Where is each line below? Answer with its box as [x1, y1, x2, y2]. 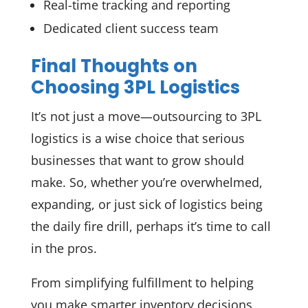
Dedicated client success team [43, 19, 219, 36]
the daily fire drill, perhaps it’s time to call [30, 217, 271, 234]
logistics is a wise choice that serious [30, 129, 245, 146]
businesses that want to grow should [30, 151, 244, 168]
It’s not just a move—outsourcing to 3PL [30, 107, 261, 124]
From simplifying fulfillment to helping [30, 274, 254, 291]
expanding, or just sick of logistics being [30, 195, 263, 212]
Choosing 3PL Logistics [30, 74, 240, 100]
